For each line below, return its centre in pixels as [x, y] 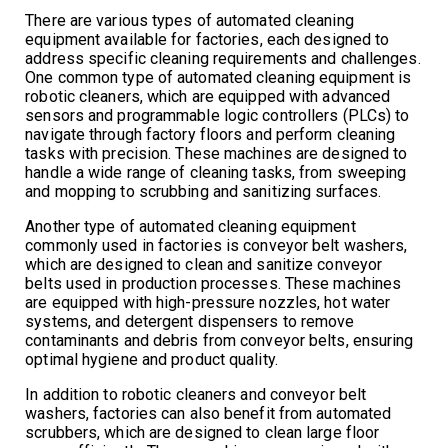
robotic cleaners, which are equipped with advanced [208, 96]
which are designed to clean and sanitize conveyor [204, 264]
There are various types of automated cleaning [189, 20]
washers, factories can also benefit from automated [208, 413]
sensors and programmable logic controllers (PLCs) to [217, 115]
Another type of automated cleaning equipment [190, 226]
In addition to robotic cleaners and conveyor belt [196, 394]
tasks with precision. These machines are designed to [216, 153]
